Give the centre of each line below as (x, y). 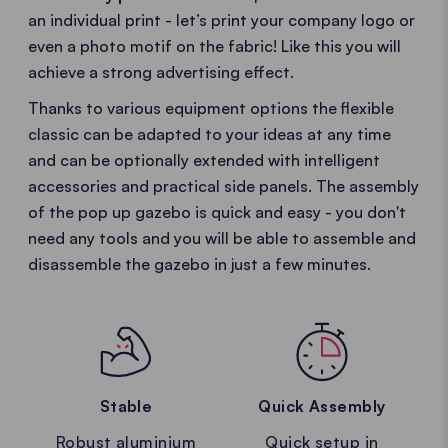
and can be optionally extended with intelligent (204, 160)
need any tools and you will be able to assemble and (222, 238)
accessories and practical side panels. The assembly (223, 186)
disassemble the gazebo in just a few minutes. (199, 264)
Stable (126, 406)
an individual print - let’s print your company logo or (221, 20)
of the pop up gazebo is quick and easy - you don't (217, 212)
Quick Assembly (322, 406)
